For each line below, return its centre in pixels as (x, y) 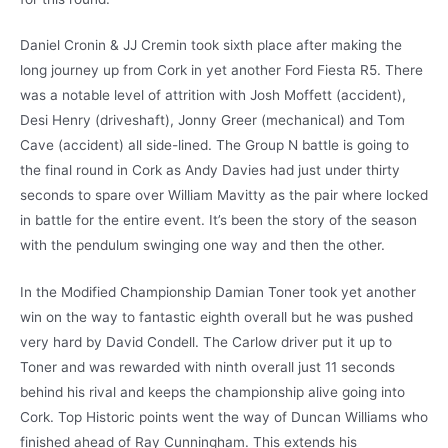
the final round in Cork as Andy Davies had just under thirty (210, 170)
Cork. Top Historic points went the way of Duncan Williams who (224, 417)
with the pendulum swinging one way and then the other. (202, 245)
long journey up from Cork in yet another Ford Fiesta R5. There (221, 70)
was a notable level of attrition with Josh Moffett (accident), (213, 95)
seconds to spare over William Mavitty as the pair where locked (224, 195)
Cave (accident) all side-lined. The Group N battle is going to (214, 145)
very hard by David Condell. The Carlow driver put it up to (206, 342)
